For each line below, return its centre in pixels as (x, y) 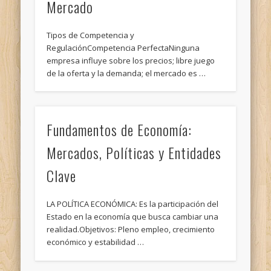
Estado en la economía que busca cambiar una (133, 217)
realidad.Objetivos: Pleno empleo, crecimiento (131, 230)
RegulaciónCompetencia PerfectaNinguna (123, 47)
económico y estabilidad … (96, 242)
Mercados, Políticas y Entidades (134, 153)
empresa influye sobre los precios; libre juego (131, 60)
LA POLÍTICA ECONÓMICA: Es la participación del (133, 204)
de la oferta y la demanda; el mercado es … (126, 73)
